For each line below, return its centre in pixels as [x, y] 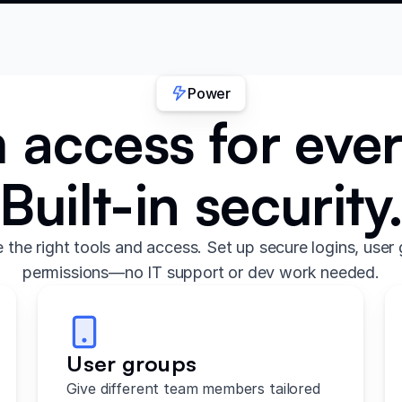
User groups [132, 363]
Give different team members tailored [193, 388]
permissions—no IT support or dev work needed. [201, 272]
